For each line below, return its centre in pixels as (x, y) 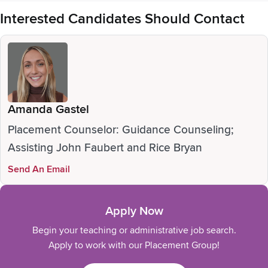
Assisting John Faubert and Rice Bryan (105, 148)
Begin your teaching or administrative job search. (134, 230)
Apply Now (134, 211)
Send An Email (39, 169)
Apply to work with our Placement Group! (134, 245)
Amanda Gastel (48, 109)
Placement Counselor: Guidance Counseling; (121, 130)
